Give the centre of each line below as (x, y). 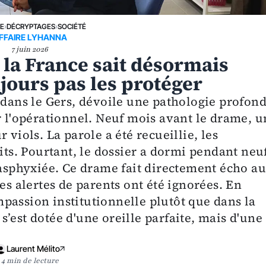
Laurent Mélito (34, 248)
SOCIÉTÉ (72, 26)
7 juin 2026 (30, 49)
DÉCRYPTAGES (31, 26)
